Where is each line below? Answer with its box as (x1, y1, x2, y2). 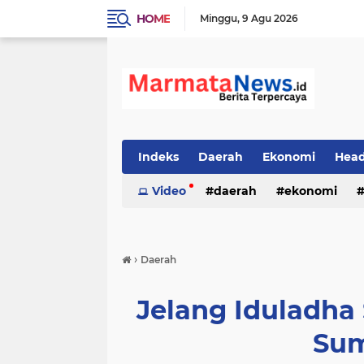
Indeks (138, 149, 179, 164)
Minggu (200, 12, 237, 24)
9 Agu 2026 (242, 12, 298, 24)
